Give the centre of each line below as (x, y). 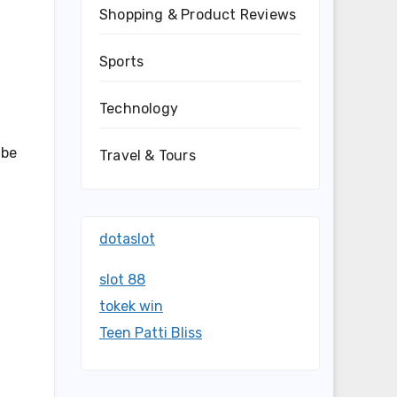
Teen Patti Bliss (151, 333)
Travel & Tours (148, 156)
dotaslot (127, 239)
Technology (139, 109)
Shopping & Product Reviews (198, 15)
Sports (122, 62)
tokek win (131, 306)
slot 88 (122, 280)
